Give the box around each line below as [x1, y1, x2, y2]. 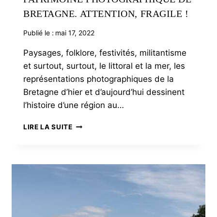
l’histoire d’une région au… [23, 100, 124, 110]
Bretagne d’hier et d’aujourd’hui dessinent [23, 87, 185, 97]
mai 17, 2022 [55, 29, 95, 37]
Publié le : [23, 29, 54, 37]
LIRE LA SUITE [23, 123, 73, 131]
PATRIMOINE [72, 121, 116, 129]
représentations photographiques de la [23, 74, 174, 84]
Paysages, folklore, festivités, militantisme [23, 48, 186, 58]
